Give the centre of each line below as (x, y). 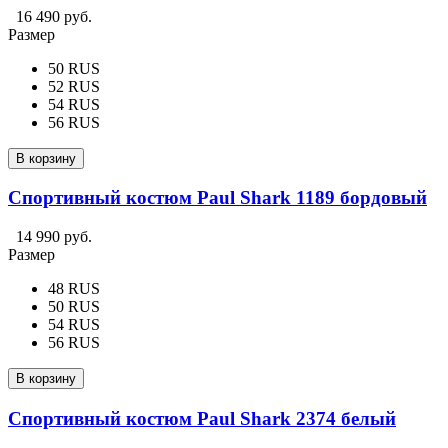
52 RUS (74, 86)
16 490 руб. (54, 16)
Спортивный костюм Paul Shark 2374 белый (202, 418)
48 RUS (74, 288)
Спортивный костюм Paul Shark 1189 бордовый (217, 198)
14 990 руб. (54, 236)
